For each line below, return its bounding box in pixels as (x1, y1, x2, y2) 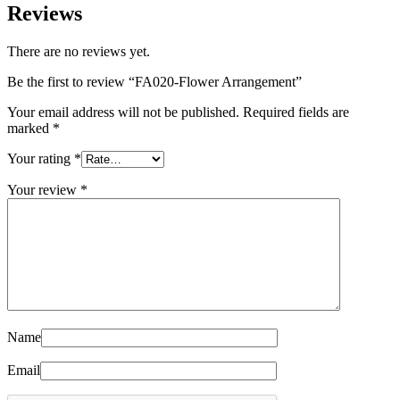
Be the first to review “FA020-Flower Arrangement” (7, 74, 302, 90)
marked (7, 121, 53, 137)
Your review (7, 182, 80, 198)
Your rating (7, 151, 74, 167)
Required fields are (243, 104, 349, 121)
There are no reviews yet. (7, 44, 150, 60)
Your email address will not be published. (7, 104, 239, 121)
